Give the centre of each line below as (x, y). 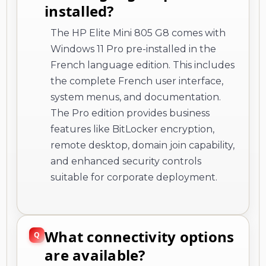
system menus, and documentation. (136, 97)
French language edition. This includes (142, 65)
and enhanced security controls (126, 161)
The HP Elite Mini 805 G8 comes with (138, 33)
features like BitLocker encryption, (132, 129)
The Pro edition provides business (130, 113)
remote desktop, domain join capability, (142, 145)
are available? (95, 255)
